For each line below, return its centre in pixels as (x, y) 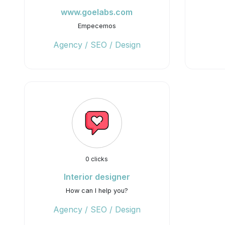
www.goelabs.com (97, 12)
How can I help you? (97, 191)
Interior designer (97, 177)
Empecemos (97, 26)
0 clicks (97, 159)
